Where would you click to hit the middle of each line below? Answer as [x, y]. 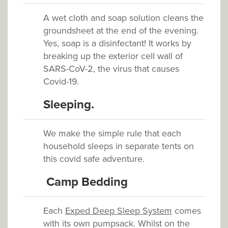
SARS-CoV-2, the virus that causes [111, 68]
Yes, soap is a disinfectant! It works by [117, 43]
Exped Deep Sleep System [119, 210]
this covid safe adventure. [94, 159]
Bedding [105, 182]
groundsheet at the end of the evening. [121, 30]
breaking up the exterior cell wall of [113, 56]
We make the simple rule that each [112, 133]
